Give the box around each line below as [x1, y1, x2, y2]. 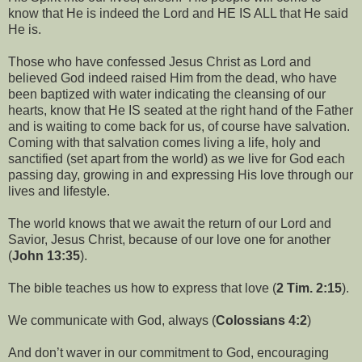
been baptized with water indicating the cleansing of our [8, 87, 326, 102]
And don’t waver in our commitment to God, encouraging [8, 346, 329, 360]
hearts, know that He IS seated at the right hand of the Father [8, 103, 353, 118]
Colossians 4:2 [216, 314, 307, 328]
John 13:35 [12, 249, 80, 263]
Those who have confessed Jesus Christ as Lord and [8, 55, 311, 69]
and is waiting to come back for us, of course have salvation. [8, 120, 353, 134]
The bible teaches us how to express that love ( [8, 281, 276, 296]
